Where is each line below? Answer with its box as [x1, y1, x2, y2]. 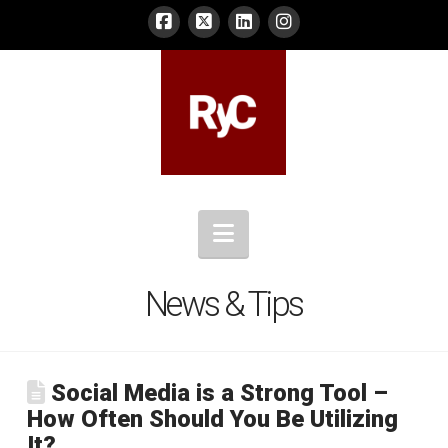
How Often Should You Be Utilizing [26, 404, 398, 433]
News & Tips [145, 283, 303, 324]
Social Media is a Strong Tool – [44, 378, 388, 407]
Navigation [233, 217, 344, 246]
